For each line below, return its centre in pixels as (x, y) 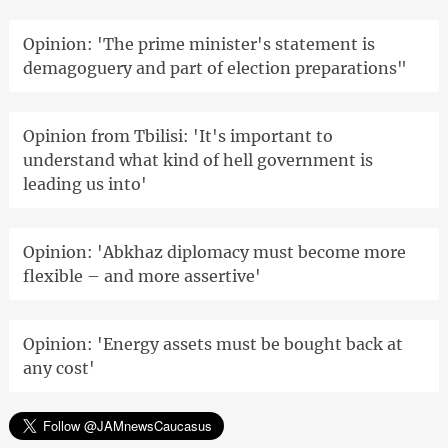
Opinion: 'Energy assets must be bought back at (212, 344)
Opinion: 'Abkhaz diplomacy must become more (214, 252)
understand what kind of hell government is (197, 160)
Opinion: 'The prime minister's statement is (198, 44)
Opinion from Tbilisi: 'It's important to (177, 136)
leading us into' (84, 184)
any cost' (58, 368)
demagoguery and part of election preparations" (214, 68)
